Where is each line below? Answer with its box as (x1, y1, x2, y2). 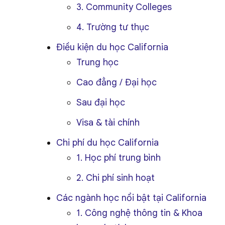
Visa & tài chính (76, 117, 140, 128)
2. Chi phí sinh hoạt (76, 172, 155, 183)
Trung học (76, 57, 119, 68)
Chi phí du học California (56, 137, 159, 148)
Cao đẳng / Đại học (76, 77, 157, 88)
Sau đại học (76, 97, 125, 108)
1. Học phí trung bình (76, 152, 161, 163)
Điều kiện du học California (56, 42, 168, 53)
